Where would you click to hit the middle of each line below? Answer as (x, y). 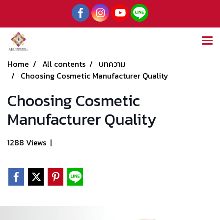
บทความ (112, 64)
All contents (64, 64)
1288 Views (27, 142)
